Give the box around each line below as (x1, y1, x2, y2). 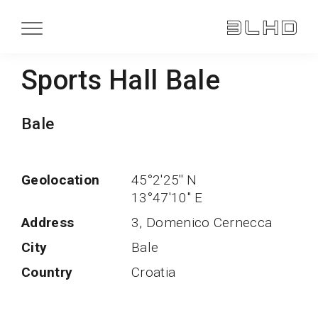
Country (21, 264, 73, 281)
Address (21, 214, 75, 231)
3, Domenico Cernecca (131, 214, 273, 231)
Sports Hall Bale (21, 63, 220, 96)
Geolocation (21, 172, 100, 189)
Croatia (131, 264, 176, 281)
